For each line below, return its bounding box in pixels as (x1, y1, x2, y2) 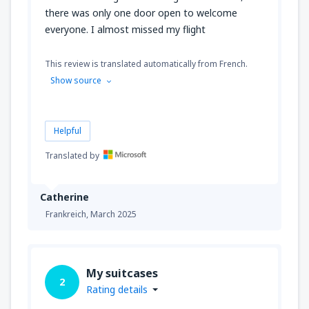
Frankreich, (46, 208, 90, 220)
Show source (50, 74, 101, 86)
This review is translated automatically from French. (45, 57, 248, 70)
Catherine (40, 190, 89, 203)
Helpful (54, 124, 81, 137)
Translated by (45, 149, 99, 161)
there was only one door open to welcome (45, 6, 237, 19)
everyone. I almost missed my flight (45, 22, 206, 36)
